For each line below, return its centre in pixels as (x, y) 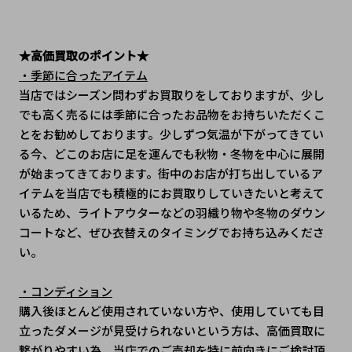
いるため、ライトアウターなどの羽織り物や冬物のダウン (172, 212)
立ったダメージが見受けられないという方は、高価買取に (172, 330)
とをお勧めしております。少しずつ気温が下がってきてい (171, 134)
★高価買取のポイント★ (83, 55)
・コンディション (65, 291)
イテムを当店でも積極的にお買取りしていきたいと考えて (171, 192)
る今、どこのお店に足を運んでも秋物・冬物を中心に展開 (171, 153)
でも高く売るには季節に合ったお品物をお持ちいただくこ (172, 114)
